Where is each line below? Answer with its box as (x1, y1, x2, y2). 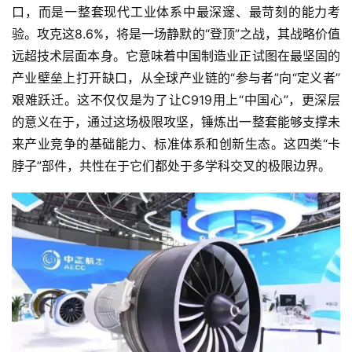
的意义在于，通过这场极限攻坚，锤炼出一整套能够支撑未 (12, 114, 340, 130)
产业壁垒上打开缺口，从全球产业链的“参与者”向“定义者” (12, 70, 340, 86)
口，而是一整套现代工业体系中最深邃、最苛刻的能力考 (12, 4, 340, 20)
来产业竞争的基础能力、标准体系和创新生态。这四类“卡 (12, 136, 340, 152)
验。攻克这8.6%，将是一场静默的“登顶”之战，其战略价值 (12, 26, 340, 42)
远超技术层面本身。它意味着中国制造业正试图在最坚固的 (12, 48, 340, 64)
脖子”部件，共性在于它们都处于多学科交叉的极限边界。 (12, 158, 331, 174)
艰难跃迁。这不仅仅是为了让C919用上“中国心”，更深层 (12, 92, 340, 108)
